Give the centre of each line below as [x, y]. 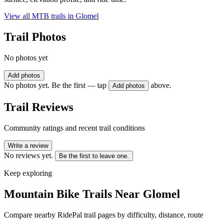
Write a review [28, 145]
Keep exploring [28, 173]
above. [161, 85]
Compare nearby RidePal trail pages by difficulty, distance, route [104, 215]
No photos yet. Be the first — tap [55, 85]
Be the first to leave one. [94, 156]
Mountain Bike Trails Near [73, 194]
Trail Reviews [39, 107]
